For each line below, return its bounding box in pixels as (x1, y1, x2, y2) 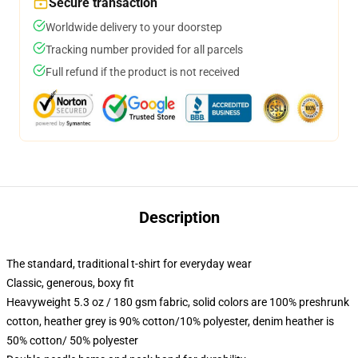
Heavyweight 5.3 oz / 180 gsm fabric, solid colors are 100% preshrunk (6, 296, 349, 308)
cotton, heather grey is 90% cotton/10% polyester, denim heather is (6, 315, 334, 328)
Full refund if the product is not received (46, 66, 240, 78)
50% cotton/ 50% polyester (6, 334, 138, 347)
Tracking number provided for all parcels (46, 43, 243, 56)
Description (138, 208, 220, 227)
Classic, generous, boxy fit (6, 276, 134, 289)
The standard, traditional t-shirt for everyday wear (6, 257, 252, 270)
